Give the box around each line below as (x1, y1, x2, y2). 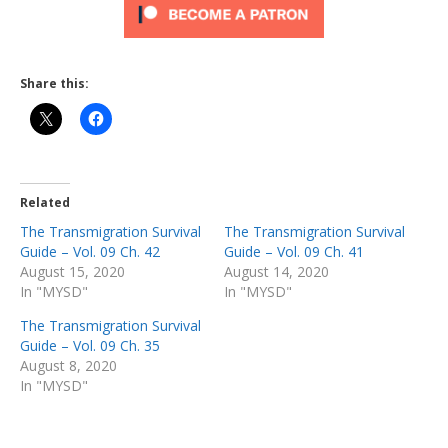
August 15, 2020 (20, 262, 125, 282)
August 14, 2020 (224, 262, 329, 282)
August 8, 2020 (20, 356, 117, 376)
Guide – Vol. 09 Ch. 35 (20, 336, 160, 356)
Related (20, 194, 70, 212)
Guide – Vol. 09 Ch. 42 (20, 242, 160, 262)
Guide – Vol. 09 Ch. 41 (224, 242, 364, 262)
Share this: (20, 75, 89, 93)
